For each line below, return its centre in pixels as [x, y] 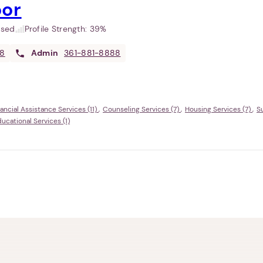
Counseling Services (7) [142, 109]
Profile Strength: [57, 29]
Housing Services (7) [219, 109]
